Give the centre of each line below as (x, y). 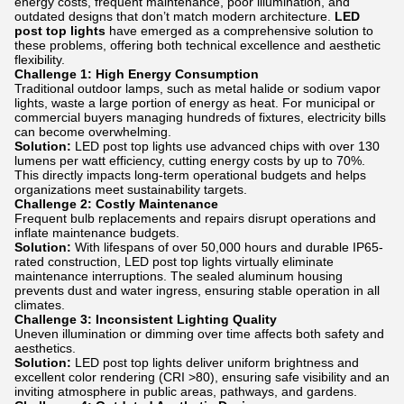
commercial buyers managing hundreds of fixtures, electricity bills (200, 117)
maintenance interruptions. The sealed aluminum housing (179, 276)
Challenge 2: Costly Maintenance (116, 204)
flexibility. (40, 60)
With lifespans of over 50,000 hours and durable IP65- (227, 247)
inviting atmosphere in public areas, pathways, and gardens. (186, 391)
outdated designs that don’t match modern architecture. (174, 16)
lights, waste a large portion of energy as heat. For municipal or (195, 103)
